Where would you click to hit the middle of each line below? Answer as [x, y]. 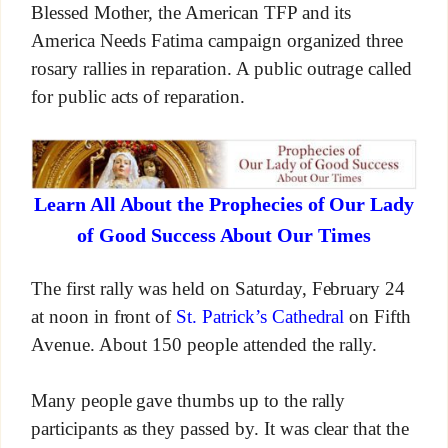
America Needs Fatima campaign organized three [217, 40]
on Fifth [378, 317]
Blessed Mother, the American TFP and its [191, 13]
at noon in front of [103, 317]
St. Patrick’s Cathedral [260, 317]
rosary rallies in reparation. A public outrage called [221, 68]
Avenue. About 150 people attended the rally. [204, 345]
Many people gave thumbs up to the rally [188, 401]
